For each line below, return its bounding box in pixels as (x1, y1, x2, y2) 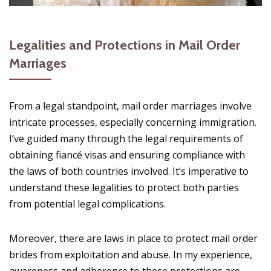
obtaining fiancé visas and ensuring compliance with (9, 148, 245, 162)
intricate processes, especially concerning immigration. (9, 115, 256, 129)
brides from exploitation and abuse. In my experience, (9, 247, 252, 261)
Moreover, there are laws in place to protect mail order (9, 231, 258, 245)
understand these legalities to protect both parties (9, 180, 239, 194)
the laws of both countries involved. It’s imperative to (9, 164, 249, 178)
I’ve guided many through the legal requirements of (9, 131, 243, 145)
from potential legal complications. (9, 197, 166, 211)
